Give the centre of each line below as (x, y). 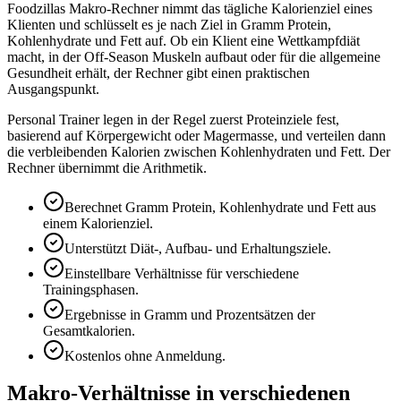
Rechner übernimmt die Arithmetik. (107, 167)
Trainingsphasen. (91, 289)
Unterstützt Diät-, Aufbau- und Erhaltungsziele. (198, 248)
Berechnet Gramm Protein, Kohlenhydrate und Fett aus (220, 207)
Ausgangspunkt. (53, 89)
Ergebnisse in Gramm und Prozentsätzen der (190, 314)
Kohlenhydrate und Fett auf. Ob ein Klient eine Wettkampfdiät (183, 40)
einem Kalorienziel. (98, 223)
